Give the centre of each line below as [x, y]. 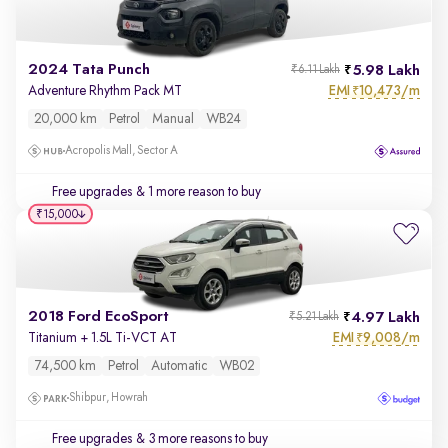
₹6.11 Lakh [315, 70]
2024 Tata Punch [89, 70]
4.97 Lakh [385, 318]
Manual [173, 119]
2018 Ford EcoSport [98, 317]
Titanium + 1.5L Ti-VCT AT [102, 338]
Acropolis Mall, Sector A [121, 151]
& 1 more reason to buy [197, 192]
